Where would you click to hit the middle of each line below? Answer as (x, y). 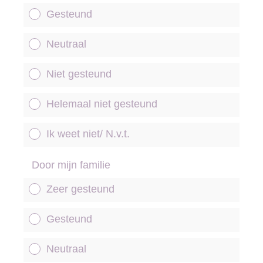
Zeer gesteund (80, 189)
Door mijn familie (71, 165)
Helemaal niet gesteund (102, 104)
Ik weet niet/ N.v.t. (88, 134)
